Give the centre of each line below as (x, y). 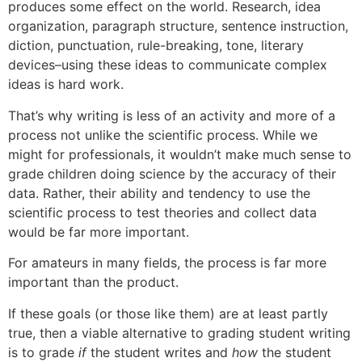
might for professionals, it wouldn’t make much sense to (180, 154)
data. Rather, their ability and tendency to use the (159, 193)
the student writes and (159, 352)
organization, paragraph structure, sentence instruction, (178, 26)
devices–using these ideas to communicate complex (168, 65)
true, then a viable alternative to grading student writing (179, 333)
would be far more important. (99, 232)
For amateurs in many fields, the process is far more (167, 263)
